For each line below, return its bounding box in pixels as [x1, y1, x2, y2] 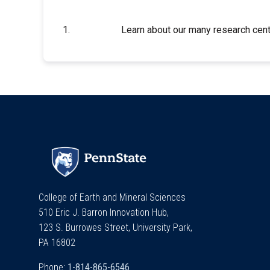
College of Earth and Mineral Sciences [39, 191, 186, 203]
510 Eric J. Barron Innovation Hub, [39, 206, 171, 218]
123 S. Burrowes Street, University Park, [39, 221, 195, 233]
